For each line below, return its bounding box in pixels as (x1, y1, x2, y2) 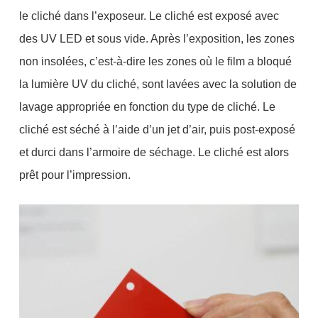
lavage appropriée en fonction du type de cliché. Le (18, 100, 275, 113)
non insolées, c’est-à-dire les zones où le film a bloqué (18, 55, 292, 67)
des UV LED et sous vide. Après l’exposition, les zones (18, 32, 295, 45)
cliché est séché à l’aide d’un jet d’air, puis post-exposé (18, 123, 295, 136)
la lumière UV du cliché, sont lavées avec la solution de (18, 77, 297, 90)
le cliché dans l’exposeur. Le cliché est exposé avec (18, 9, 279, 22)
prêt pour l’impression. (18, 168, 131, 181)
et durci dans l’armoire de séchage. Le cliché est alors (18, 146, 289, 158)
